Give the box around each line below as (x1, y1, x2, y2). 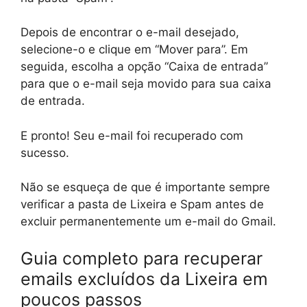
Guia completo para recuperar (21, 247, 262, 269)
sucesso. (21, 145, 69, 160)
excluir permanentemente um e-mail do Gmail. (21, 214, 276, 229)
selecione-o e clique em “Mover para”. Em (21, 42, 248, 57)
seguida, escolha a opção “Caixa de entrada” (21, 60, 268, 74)
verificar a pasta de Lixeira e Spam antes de (21, 197, 264, 212)
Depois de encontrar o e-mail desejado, (21, 25, 239, 40)
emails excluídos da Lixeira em (21, 268, 268, 289)
